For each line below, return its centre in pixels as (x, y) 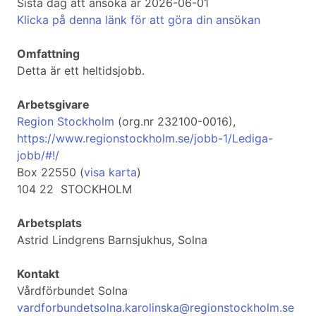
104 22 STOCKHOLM (74, 189)
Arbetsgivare (53, 105)
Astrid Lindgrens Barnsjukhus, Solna (112, 240)
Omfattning (48, 54)
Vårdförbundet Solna (72, 291)
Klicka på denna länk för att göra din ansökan (139, 20)
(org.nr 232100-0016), (175, 122)
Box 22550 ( (50, 172)
